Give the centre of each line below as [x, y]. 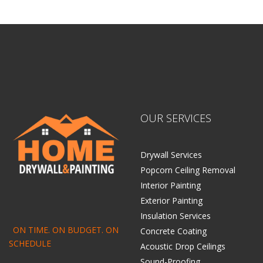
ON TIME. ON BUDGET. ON [66, 230]
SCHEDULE [30, 243]
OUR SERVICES [176, 118]
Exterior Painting [171, 200]
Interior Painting [171, 185]
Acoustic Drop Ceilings [183, 246]
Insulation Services [176, 215]
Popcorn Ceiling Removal [188, 170]
